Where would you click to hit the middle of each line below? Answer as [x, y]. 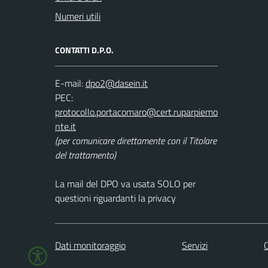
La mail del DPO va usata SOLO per [125, 184]
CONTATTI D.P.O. [84, 50]
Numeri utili [78, 16]
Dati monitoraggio [90, 245]
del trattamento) [86, 155]
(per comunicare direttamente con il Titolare [136, 141]
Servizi [195, 245]
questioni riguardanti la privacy [115, 198]
